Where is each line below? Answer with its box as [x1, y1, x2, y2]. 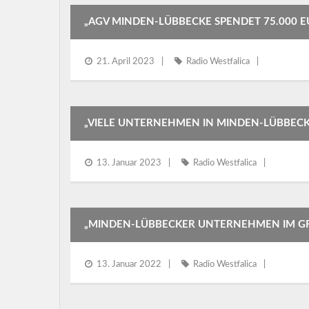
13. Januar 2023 [97, 159, 161, 168]
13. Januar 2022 [97, 260, 161, 269]
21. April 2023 [97, 57, 154, 66]
